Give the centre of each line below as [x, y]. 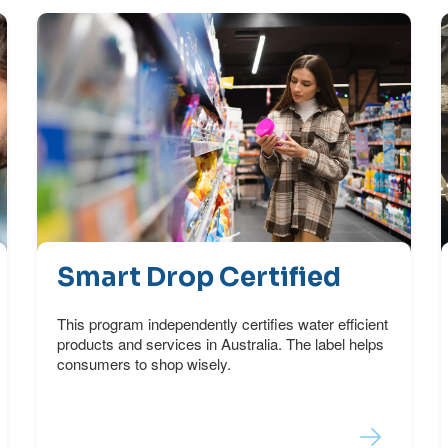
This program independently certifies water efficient [223, 324]
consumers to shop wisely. [144, 364]
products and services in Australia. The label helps [221, 344]
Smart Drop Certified [199, 278]
